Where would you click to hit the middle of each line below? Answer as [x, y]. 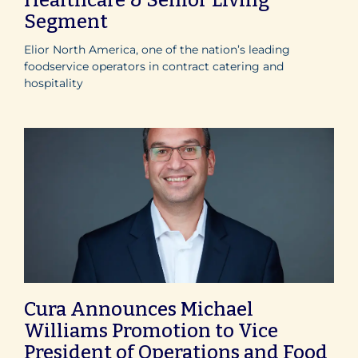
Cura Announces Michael [139, 309]
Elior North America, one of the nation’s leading [157, 49]
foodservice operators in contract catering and [154, 66]
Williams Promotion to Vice [151, 330]
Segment [66, 21]
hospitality [54, 83]
